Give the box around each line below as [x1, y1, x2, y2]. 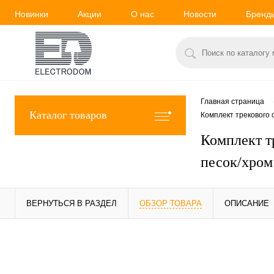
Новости [183, 9, 217, 19]
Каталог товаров [29, 109, 107, 121]
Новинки [15, 9, 48, 19]
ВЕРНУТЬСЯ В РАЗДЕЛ [26, 199, 117, 208]
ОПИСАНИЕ [224, 199, 269, 208]
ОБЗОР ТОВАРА [139, 199, 202, 208]
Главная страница [201, 97, 264, 106]
